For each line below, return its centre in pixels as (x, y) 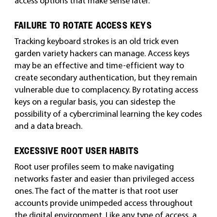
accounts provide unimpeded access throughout (103, 203)
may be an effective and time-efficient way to (99, 65)
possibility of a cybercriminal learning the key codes (108, 114)
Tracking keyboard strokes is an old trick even (96, 41)
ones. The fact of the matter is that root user (96, 191)
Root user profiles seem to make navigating (94, 166)
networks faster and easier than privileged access (104, 178)
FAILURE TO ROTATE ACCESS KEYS (83, 25)
